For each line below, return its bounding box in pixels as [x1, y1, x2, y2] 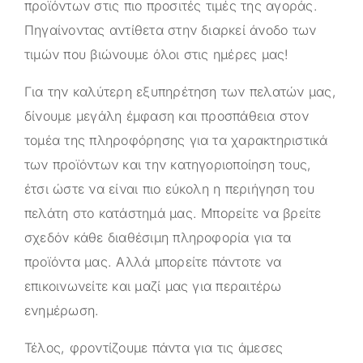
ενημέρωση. [24, 301, 100, 318]
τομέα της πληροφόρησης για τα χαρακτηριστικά [24, 131, 328, 148]
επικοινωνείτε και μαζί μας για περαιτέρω [24, 277, 282, 294]
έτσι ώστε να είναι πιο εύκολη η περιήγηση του [24, 180, 314, 197]
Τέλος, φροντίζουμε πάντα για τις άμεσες [24, 339, 284, 356]
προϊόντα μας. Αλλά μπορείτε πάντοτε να [24, 253, 282, 270]
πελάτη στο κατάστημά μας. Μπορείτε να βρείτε [24, 204, 322, 221]
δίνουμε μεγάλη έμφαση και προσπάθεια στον [24, 107, 309, 124]
